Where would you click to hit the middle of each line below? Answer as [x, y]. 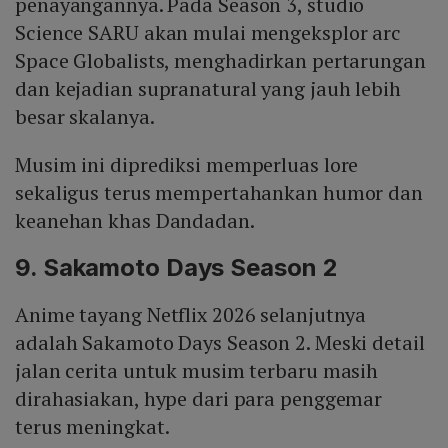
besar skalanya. [85, 116]
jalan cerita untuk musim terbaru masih [197, 370]
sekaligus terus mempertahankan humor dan [219, 192]
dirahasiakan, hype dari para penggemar [199, 398]
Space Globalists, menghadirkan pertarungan [220, 60]
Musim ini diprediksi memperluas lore [187, 164]
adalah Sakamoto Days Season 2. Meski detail [220, 342]
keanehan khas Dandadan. [135, 220]
